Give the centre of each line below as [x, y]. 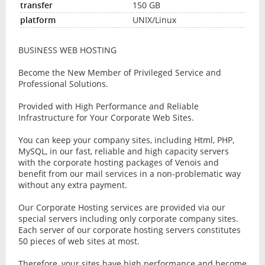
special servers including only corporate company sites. [128, 219]
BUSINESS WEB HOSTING [67, 50]
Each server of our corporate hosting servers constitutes [129, 230]
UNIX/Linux [154, 20]
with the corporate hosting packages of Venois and [118, 163]
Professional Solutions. [63, 84]
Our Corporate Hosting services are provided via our [122, 208]
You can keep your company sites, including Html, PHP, [126, 140]
